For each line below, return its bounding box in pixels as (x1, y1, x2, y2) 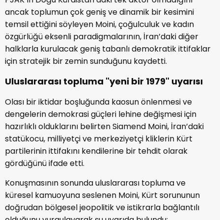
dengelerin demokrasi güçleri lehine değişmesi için (5, 108, 196, 120)
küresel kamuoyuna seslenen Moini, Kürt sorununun (5, 189, 200, 201)
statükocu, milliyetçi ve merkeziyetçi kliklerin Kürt (5, 133, 192, 144)
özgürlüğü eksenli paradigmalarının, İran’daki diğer (5, 30, 198, 42)
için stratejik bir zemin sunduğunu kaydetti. (5, 55, 167, 67)
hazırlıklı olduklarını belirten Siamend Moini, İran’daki (5, 120, 204, 132)
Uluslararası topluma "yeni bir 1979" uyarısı (5, 75, 203, 87)
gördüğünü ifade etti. (5, 157, 84, 169)
